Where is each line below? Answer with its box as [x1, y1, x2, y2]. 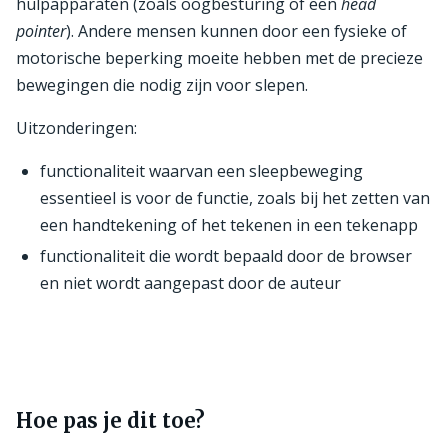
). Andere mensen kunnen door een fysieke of [66, 19, 407, 42]
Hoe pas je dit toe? [16, 407, 205, 433]
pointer [16, 19, 66, 42]
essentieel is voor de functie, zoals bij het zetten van [40, 186, 430, 209]
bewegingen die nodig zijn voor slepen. [16, 73, 308, 96]
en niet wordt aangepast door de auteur [40, 271, 341, 294]
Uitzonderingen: [16, 116, 137, 139]
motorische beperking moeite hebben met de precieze [16, 46, 423, 69]
